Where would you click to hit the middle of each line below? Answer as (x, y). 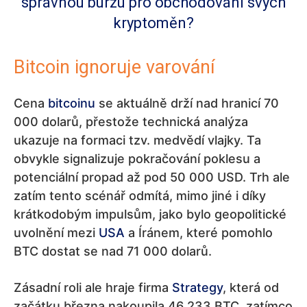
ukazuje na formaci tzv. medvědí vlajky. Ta (137, 140)
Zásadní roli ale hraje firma (93, 287)
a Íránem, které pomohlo (199, 233)
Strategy (197, 287)
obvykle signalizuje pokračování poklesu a (137, 159)
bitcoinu (72, 103)
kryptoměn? (153, 23)
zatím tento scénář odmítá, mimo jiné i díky (140, 196)
